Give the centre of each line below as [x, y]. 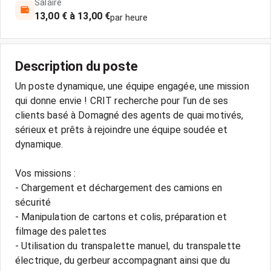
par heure [129, 18]
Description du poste [77, 66]
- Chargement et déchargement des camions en [119, 188]
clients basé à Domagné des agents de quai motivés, [129, 115]
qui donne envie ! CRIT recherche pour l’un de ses [122, 101]
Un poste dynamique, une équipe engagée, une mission [132, 86]
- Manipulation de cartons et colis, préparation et [121, 217]
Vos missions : [46, 173]
